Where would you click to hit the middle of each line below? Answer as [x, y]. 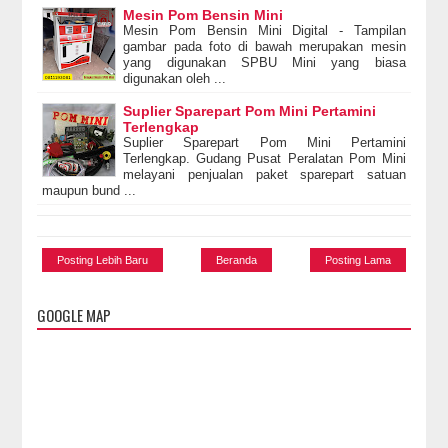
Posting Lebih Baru [103, 259]
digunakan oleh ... [175, 78]
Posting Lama [357, 259]
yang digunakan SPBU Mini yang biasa [264, 62]
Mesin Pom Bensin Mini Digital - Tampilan [264, 30]
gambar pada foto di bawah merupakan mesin [264, 46]
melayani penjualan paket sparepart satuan [264, 174]
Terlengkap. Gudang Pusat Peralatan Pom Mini [264, 158]
